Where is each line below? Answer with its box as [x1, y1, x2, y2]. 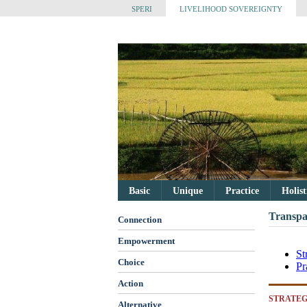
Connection [118, 214, 162, 225]
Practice [214, 186, 270, 197]
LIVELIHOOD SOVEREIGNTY [180, 5, 282, 13]
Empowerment [118, 236, 175, 247]
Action [118, 278, 143, 289]
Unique [162, 186, 214, 197]
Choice [118, 257, 145, 268]
